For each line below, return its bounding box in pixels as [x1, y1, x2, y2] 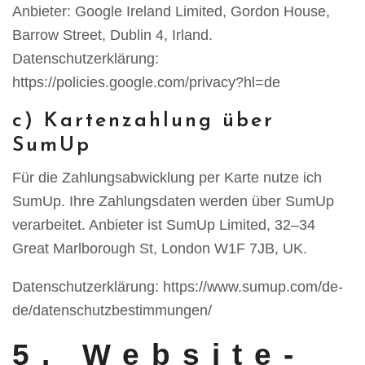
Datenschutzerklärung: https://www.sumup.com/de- [12, 279, 343, 295]
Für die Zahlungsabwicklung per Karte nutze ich [12, 169, 322, 186]
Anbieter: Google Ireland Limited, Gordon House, [12, 3, 330, 20]
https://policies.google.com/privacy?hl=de [12, 74, 280, 90]
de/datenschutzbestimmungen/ [12, 302, 212, 319]
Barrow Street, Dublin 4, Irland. [12, 27, 213, 43]
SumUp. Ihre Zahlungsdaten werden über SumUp [12, 193, 334, 209]
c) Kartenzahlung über [12, 111, 275, 131]
